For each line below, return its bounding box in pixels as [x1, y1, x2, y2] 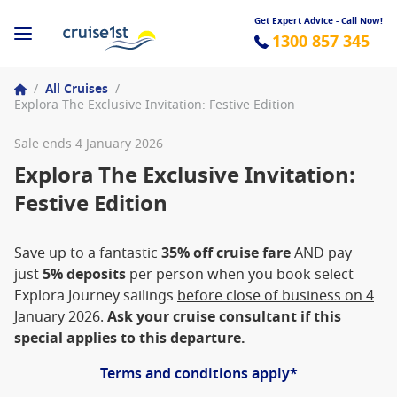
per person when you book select [126, 264, 354, 285]
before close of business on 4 [177, 285, 374, 307]
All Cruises [45, 80, 108, 98]
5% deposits [43, 264, 126, 285]
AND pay [291, 243, 352, 264]
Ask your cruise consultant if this [107, 307, 341, 328]
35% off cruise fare [161, 243, 291, 264]
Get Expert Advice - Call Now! [254, 13, 383, 27]
